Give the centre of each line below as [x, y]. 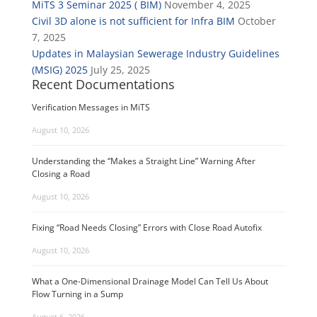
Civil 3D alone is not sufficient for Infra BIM [133, 21]
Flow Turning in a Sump [77, 294]
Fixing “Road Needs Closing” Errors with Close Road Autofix [146, 227]
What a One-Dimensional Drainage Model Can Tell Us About [150, 281]
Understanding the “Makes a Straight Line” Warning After [143, 161]
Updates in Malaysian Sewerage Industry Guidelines [155, 53]
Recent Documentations [103, 84]
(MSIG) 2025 [59, 70]
